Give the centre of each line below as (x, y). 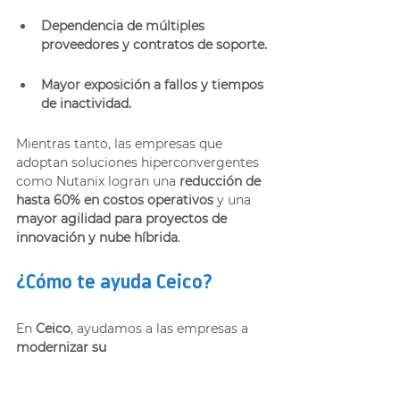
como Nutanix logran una (98, 181)
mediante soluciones (179, 366)
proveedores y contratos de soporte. (154, 44)
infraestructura (63, 366)
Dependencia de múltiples (125, 25)
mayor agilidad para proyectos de (123, 218)
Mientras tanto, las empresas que (121, 143)
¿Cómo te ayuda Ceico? (114, 283)
